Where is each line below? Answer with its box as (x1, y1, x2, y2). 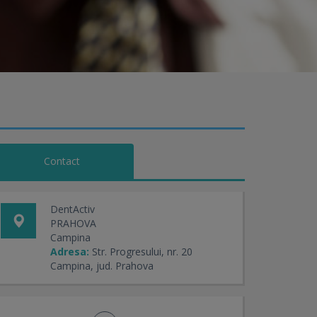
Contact (44, 154, 80, 168)
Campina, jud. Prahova (50, 259, 154, 272)
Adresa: (50, 245, 89, 258)
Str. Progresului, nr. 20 (92, 245, 192, 258)
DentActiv (50, 202, 95, 216)
